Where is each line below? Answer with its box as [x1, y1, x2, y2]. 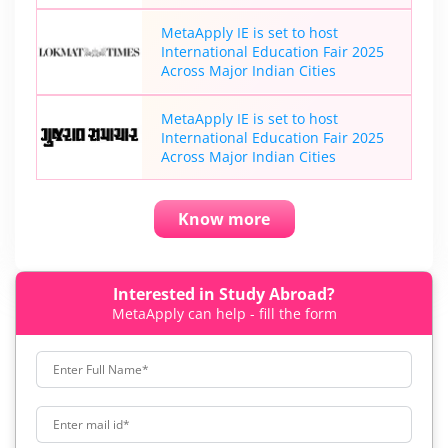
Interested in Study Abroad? [113, 282, 335, 305]
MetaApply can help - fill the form [111, 303, 337, 323]
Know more [178, 207, 270, 230]
